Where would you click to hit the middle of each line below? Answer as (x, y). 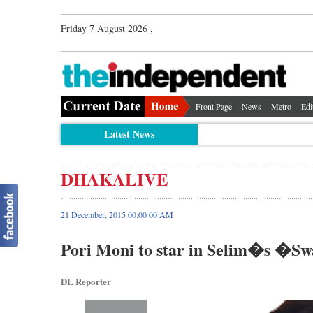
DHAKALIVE (115, 179)
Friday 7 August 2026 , (107, 28)
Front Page (214, 106)
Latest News (129, 133)
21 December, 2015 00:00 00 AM (117, 214)
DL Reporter (86, 281)
